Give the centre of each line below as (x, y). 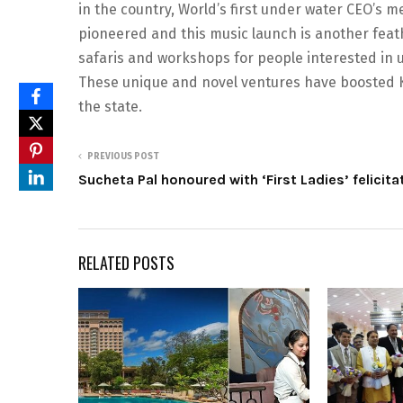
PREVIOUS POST (123, 157)
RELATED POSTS (126, 263)
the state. (112, 107)
